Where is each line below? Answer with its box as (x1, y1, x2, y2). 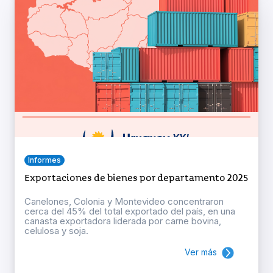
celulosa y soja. (24, 224, 88, 236)
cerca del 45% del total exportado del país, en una (24, 205, 235, 217)
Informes (28, 155, 61, 165)
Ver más (185, 246, 217, 257)
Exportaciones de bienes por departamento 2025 (24, 171, 248, 184)
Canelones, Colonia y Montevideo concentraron (24, 195, 224, 207)
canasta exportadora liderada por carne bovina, (24, 214, 221, 227)
